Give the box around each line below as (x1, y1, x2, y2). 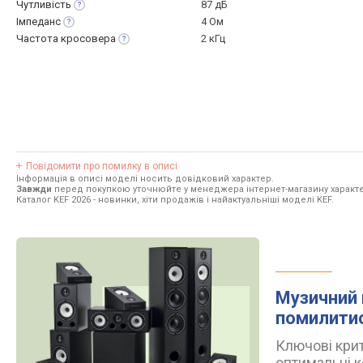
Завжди (16, 184, 52, 194)
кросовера (61, 32, 116, 45)
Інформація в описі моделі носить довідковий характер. (16, 173, 274, 184)
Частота (16, 32, 61, 45)
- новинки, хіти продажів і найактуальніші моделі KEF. (91, 194, 334, 205)
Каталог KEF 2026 (16, 194, 91, 205)
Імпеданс (16, 15, 61, 28)
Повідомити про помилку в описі (26, 160, 177, 172)
